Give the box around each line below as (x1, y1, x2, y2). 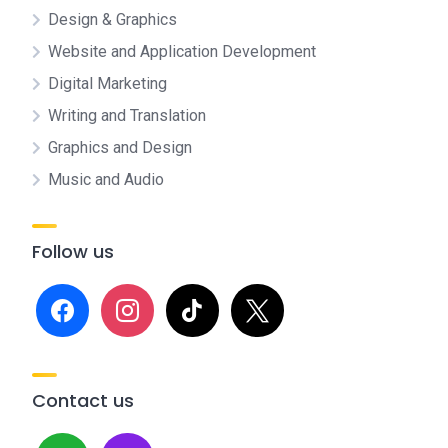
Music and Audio (48, 170, 164, 189)
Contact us (32, 388, 134, 413)
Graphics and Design (48, 138, 192, 157)
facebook (35, 285, 101, 304)
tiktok (165, 285, 204, 304)
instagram (100, 285, 169, 304)
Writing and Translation (48, 106, 206, 125)
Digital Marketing (48, 74, 167, 93)
